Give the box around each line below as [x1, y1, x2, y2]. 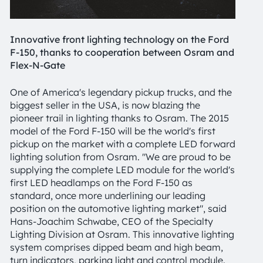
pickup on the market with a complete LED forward [10, 138, 235, 150]
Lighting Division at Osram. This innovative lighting [10, 228, 234, 240]
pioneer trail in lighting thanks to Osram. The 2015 [10, 112, 229, 124]
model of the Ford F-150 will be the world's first [10, 125, 215, 137]
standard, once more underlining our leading [10, 190, 205, 201]
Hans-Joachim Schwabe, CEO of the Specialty [10, 215, 213, 227]
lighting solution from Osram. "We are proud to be [10, 151, 231, 163]
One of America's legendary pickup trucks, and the [10, 86, 232, 98]
